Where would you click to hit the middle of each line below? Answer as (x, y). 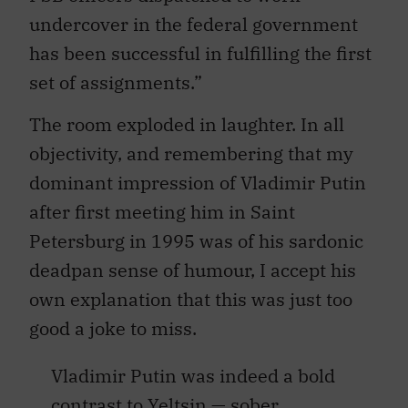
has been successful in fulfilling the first (200, 53)
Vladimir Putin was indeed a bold (193, 376)
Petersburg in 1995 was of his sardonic (196, 241)
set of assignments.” (116, 82)
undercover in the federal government (194, 24)
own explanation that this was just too (191, 300)
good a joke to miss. (113, 329)
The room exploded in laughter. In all (187, 125)
